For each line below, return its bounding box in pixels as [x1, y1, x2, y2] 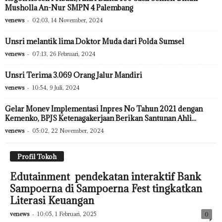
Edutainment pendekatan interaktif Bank [10, 170, 201, 183]
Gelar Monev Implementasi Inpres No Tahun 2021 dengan [5, 104, 203, 113]
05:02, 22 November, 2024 [32, 126, 104, 134]
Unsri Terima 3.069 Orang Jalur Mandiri [5, 70, 142, 80]
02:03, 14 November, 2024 [32, 16, 103, 24]
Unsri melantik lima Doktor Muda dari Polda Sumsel [5, 36, 184, 46]
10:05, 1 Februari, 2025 [37, 210, 97, 218]
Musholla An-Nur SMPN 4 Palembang [5, 2, 133, 12]
